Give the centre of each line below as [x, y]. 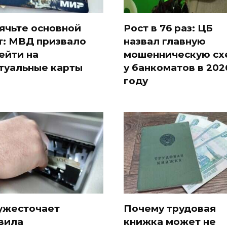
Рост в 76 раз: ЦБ [168, 28]
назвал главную [165, 42]
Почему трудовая [170, 208]
